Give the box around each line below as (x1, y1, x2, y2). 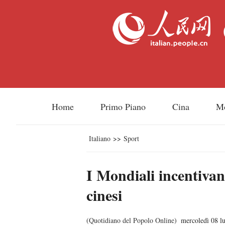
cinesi (86, 184, 122, 206)
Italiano (89, 134, 110, 143)
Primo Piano (100, 100, 146, 113)
